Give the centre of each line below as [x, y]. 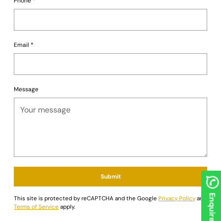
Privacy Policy [177, 198]
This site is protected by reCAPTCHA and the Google [86, 198]
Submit [110, 176]
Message [26, 89]
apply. [67, 206]
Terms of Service [37, 206]
